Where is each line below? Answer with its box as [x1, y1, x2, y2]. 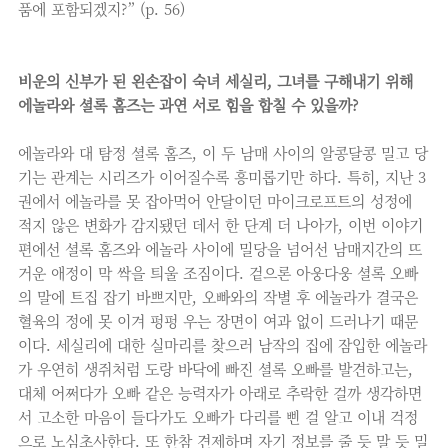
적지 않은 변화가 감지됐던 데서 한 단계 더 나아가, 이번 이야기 [18, 214, 423, 235]
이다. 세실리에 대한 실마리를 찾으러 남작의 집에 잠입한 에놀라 [18, 334, 427, 355]
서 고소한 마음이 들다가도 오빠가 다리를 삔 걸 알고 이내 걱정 [18, 406, 418, 427]
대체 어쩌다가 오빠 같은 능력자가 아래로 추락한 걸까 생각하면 [18, 382, 422, 403]
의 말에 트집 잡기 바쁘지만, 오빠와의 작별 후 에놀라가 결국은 [18, 286, 418, 307]
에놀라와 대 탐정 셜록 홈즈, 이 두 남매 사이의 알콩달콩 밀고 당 [18, 142, 428, 163]
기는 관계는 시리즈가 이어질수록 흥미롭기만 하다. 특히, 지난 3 [18, 166, 426, 187]
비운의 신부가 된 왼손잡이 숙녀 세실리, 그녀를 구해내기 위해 [18, 70, 413, 91]
